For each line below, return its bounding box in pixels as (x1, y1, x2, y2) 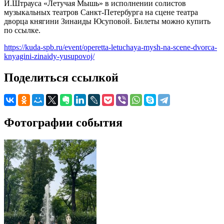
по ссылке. (4, 25, 40, 34)
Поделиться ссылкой (4, 70, 118, 84)
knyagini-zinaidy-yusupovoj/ (4, 51, 94, 60)
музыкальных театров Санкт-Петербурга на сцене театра (4, 7, 198, 16)
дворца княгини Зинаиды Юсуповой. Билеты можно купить (4, 16, 210, 25)
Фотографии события (4, 116, 122, 129)
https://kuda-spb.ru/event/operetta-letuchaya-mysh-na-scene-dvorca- (4, 42, 217, 51)
